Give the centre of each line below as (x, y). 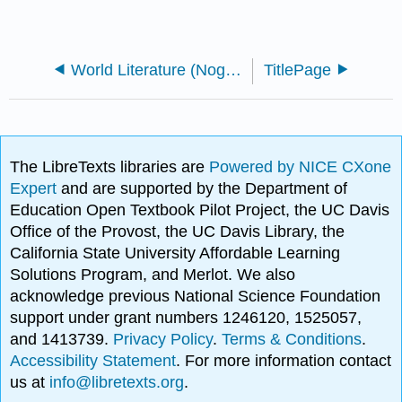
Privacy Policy (163, 339)
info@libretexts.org (115, 382)
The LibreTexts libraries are (110, 166)
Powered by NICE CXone (301, 166)
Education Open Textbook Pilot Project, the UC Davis (200, 210)
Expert (36, 188)
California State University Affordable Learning (175, 253)
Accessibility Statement (93, 360)
